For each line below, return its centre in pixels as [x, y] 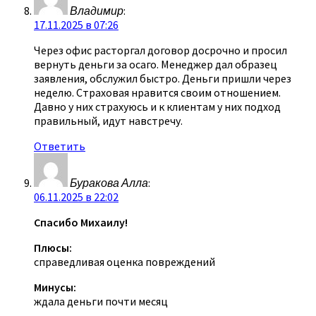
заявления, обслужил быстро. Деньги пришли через [163, 78]
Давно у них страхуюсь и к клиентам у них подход [157, 106]
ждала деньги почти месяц [101, 301]
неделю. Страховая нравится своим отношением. [157, 92]
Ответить [60, 146]
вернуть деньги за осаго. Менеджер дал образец [156, 64]
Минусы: [55, 287]
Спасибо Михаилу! [81, 222]
